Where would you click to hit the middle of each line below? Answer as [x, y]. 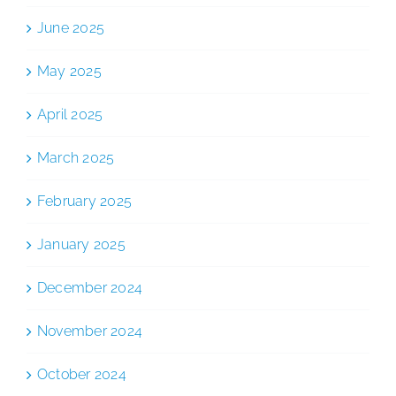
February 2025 [85, 201]
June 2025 [71, 27]
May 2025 [69, 71]
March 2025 [76, 157]
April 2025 [70, 114]
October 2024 [82, 374]
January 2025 [81, 244]
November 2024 [90, 331]
